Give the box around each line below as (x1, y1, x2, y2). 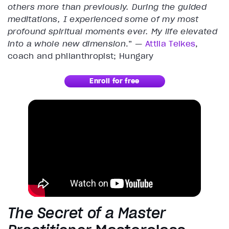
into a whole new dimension (8, 38, 126, 49)
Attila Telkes (145, 38, 196, 49)
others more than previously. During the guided (8, 2, 207, 12)
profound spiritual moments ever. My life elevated (8, 26, 218, 37)
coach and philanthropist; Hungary (8, 51, 154, 61)
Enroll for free (89, 77, 140, 86)
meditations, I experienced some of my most (8, 14, 199, 25)
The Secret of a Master (8, 204, 166, 223)
